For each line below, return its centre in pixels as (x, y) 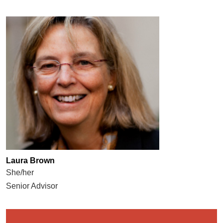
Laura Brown (30, 161)
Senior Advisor (32, 186)
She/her (20, 173)
